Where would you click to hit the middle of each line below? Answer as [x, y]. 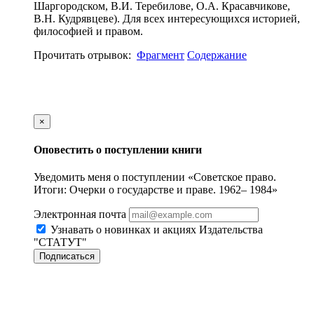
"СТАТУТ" [60, 243]
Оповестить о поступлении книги [118, 150]
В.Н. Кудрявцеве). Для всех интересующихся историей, [167, 18]
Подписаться [67, 257]
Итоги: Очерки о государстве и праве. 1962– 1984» [156, 190]
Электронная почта [80, 214]
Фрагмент [161, 55]
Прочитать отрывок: [84, 55]
